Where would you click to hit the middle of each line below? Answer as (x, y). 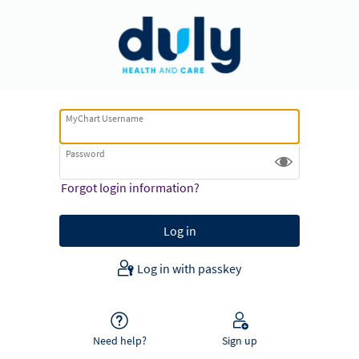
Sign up (240, 340)
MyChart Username (105, 119)
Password (86, 154)
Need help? (119, 340)
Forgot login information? (130, 188)
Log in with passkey (189, 268)
